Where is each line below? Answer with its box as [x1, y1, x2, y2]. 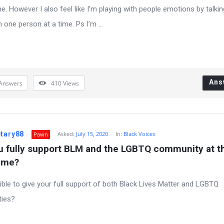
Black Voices [123, 130, 155, 137]
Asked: [57, 130, 75, 137]
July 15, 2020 [76, 130, 108, 137]
